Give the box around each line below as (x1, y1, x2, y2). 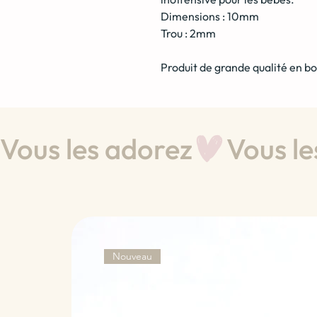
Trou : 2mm (161, 26, 216, 40)
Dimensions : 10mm (161, 9, 259, 23)
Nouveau (112, 249, 152, 263)
